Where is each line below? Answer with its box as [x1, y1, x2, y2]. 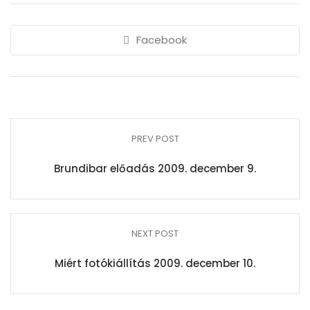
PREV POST [131, 132, 179, 145]
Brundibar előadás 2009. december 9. [54, 161, 256, 176]
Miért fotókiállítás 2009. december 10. [55, 256, 255, 271]
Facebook [136, 33, 187, 47]
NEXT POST [131, 227, 179, 240]
